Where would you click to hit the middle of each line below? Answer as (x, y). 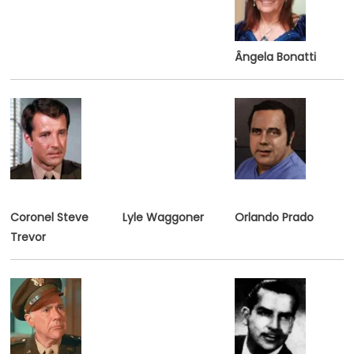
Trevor (28, 237)
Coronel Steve (49, 217)
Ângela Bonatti (275, 56)
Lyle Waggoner (163, 217)
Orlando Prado (274, 217)
